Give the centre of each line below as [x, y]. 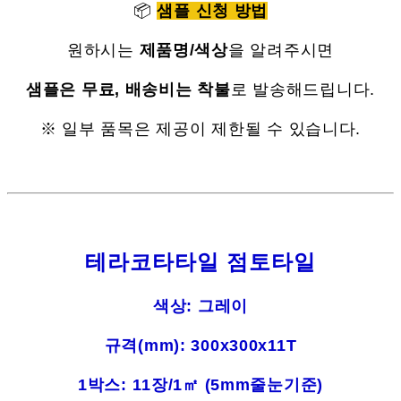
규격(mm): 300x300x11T [200, 346]
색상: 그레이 [200, 307]
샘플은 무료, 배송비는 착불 [128, 90]
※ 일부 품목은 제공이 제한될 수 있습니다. [200, 129]
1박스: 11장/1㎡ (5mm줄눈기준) [200, 385]
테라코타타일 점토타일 [200, 262]
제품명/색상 [183, 51]
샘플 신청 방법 [213, 11]
